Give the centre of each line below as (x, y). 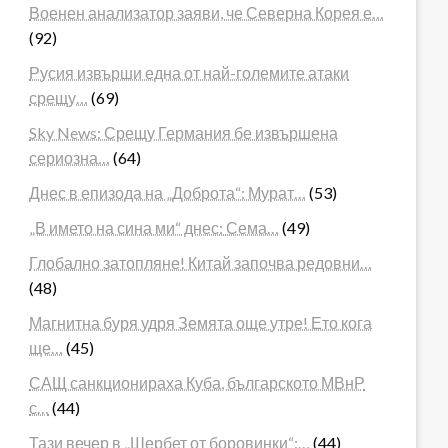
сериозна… (70, 157)
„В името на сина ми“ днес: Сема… (154, 227)
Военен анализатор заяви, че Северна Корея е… (207, 12)
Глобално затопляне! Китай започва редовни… (201, 262)
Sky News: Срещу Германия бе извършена (184, 132)
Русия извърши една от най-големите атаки (189, 72)
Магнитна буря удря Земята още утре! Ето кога (201, 322)
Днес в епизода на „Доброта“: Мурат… (168, 192)
